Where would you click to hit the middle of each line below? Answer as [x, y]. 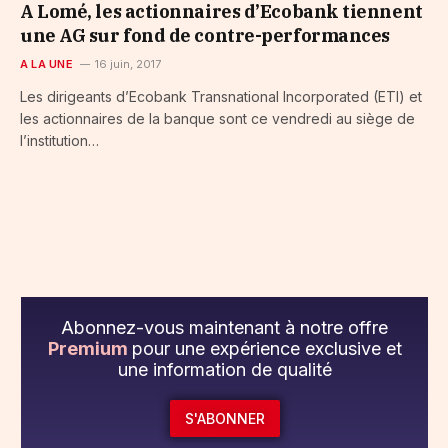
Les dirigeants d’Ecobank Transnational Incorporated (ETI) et [221, 97]
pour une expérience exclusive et [266, 349]
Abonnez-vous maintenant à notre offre [224, 328]
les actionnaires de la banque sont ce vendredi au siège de [217, 119]
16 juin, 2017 [127, 64]
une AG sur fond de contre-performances [205, 36]
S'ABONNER [224, 418]
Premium [89, 349]
